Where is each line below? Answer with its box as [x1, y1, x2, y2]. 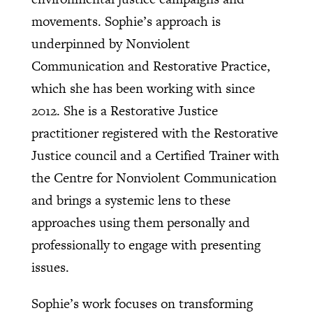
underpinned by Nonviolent [31, 34, 190, 54]
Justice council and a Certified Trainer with [31, 146, 279, 166]
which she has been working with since [31, 79, 255, 99]
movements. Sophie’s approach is [31, 12, 221, 31]
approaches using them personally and [31, 213, 250, 233]
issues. [31, 258, 69, 277]
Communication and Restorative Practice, [31, 57, 270, 76]
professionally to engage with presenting [31, 235, 261, 255]
